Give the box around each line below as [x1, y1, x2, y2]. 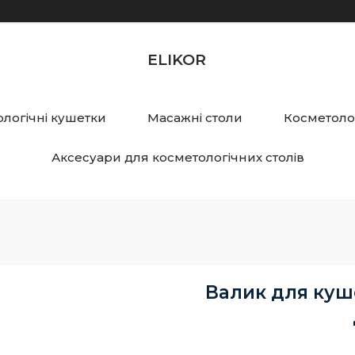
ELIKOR [147, 50, 206, 69]
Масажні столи [147, 110, 242, 126]
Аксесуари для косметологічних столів [51, 150, 304, 166]
